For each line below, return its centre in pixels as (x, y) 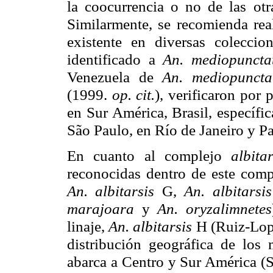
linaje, (88, 226)
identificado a (115, 59)
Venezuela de (115, 77)
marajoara (105, 209)
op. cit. (133, 95)
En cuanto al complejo (149, 156)
